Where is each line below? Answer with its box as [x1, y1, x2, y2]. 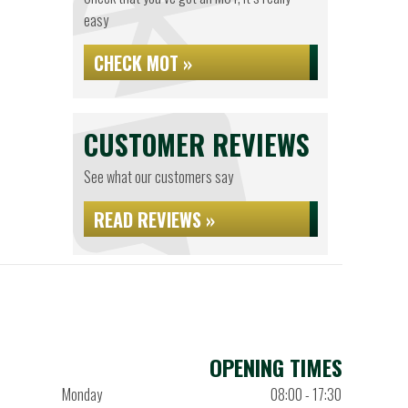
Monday [61, 383, 102, 405]
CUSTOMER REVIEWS [83, 124, 310, 165]
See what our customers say [83, 166, 233, 188]
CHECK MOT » [93, 49, 192, 76]
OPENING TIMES [209, 351, 342, 383]
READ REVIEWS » [93, 206, 215, 233]
